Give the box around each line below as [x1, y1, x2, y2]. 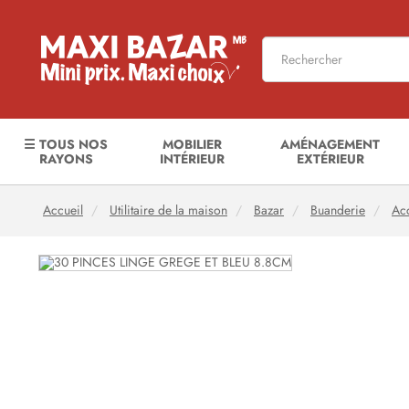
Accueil [43, 202, 83, 219]
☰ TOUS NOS [24, 135, 109, 153]
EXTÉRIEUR [296, 150, 364, 168]
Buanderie [310, 202, 365, 219]
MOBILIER [162, 135, 222, 153]
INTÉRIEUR [159, 150, 225, 168]
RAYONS [38, 150, 93, 168]
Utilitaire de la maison [110, 202, 227, 219]
